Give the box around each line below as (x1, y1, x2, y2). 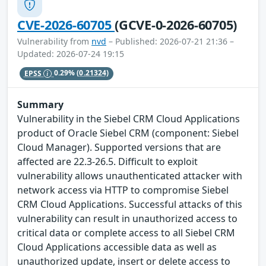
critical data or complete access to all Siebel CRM (17, 226, 235, 240)
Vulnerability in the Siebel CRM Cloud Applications (17, 112, 240, 126)
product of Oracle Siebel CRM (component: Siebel (17, 126, 239, 140)
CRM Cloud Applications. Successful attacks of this (17, 198, 242, 211)
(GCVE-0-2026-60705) (115, 16, 237, 34)
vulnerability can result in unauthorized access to (17, 212, 237, 226)
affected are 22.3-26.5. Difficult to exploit (17, 155, 198, 169)
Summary (17, 98, 64, 112)
